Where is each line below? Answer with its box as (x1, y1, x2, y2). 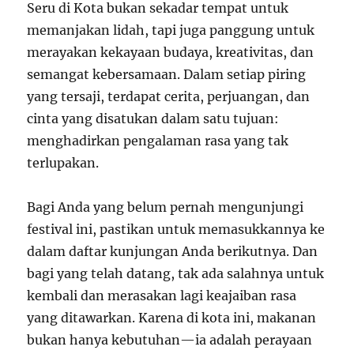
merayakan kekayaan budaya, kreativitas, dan (27, 43, 314, 60)
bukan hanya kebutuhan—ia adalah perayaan (27, 331, 313, 348)
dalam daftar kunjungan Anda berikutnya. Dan (27, 243, 318, 259)
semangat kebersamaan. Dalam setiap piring (27, 66, 307, 82)
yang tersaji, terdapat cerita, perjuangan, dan (27, 88, 311, 104)
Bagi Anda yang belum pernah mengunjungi (27, 198, 304, 215)
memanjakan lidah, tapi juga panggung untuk (27, 21, 315, 38)
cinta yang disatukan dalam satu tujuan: (27, 110, 280, 126)
